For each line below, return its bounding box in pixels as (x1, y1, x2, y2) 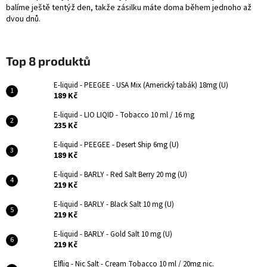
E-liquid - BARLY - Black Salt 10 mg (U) (54, 198, 174, 210)
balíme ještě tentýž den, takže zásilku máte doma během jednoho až (6, 1, 252, 14)
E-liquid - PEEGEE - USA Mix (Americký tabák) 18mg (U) (54, 79, 228, 91)
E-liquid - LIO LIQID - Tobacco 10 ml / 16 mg (54, 109, 194, 120)
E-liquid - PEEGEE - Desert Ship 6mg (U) (54, 139, 179, 150)
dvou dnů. (6, 13, 41, 25)
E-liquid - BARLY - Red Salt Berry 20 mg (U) (54, 169, 187, 180)
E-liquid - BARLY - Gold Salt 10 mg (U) (54, 228, 172, 240)
